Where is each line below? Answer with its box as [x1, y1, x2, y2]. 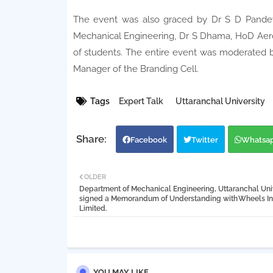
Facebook [130, 135, 167, 145]
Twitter [191, 135, 218, 145]
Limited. [79, 204, 107, 213]
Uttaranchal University [175, 96, 265, 107]
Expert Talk [118, 96, 163, 107]
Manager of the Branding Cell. [73, 63, 201, 75]
